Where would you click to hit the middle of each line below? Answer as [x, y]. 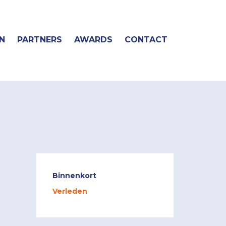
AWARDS [93, 40]
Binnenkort [74, 175]
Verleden [70, 191]
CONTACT [146, 40]
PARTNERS [40, 40]
